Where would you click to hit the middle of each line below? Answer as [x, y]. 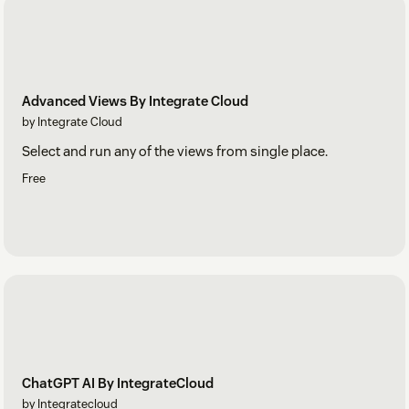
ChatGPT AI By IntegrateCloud [118, 383]
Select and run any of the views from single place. [175, 151]
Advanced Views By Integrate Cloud [135, 100]
